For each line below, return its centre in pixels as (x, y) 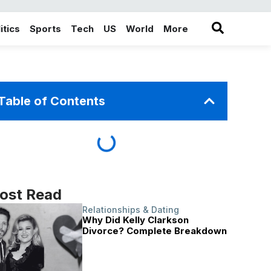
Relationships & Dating (131, 210)
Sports (45, 28)
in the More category (214, 35)
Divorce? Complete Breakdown (155, 231)
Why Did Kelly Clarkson (136, 220)
